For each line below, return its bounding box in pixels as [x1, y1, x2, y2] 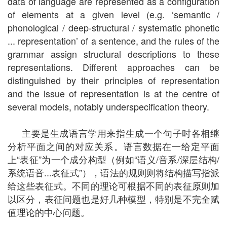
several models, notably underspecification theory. [7, 100, 209, 113]
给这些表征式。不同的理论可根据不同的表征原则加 [7, 179, 220, 193]
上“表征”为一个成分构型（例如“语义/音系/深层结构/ [7, 153, 220, 166]
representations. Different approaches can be [7, 60, 220, 74]
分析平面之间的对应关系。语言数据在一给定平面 [7, 139, 220, 153]
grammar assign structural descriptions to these [7, 47, 220, 61]
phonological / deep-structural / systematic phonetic [7, 21, 220, 34]
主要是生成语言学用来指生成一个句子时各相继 [21, 126, 220, 140]
